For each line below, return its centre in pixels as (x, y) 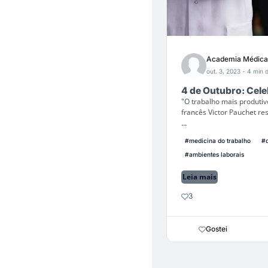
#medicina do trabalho (218, 141)
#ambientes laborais (214, 154)
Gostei (217, 229)
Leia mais (200, 177)
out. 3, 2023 (224, 71)
